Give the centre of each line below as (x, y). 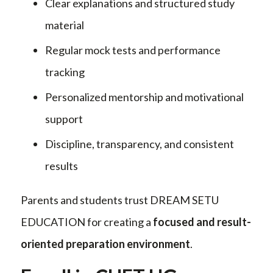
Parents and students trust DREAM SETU (120, 200)
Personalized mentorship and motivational (144, 97)
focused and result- (202, 222)
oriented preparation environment (105, 243)
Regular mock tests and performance (133, 50)
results (62, 165)
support (64, 119)
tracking (65, 72)
